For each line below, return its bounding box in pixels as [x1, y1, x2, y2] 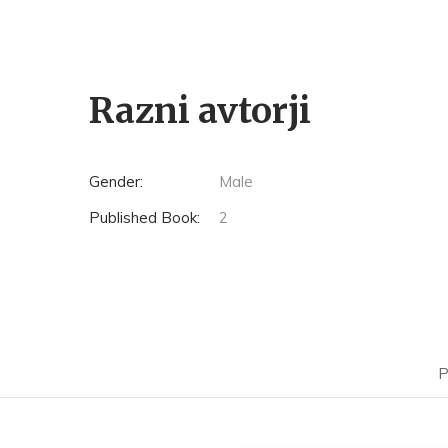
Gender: [88, 172, 143, 191]
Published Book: [88, 208, 200, 227]
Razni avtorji [88, 89, 311, 133]
